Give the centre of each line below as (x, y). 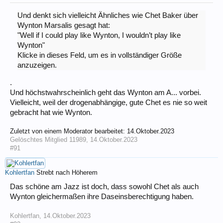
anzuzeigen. (37, 65)
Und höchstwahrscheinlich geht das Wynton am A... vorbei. (106, 92)
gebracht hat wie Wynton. (51, 112)
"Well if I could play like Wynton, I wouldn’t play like (99, 35)
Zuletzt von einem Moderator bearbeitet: (68, 131)
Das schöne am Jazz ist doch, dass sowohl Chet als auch (104, 186)
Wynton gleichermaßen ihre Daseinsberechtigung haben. (102, 196)
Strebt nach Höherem (67, 172)
